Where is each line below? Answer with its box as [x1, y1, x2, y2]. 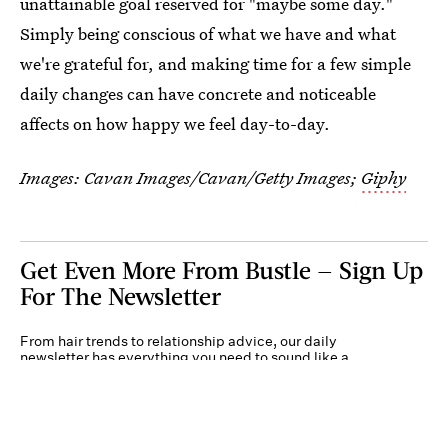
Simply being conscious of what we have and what [20, 22, 396, 46]
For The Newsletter [20, 281, 221, 311]
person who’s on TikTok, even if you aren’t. [20, 364, 296, 383]
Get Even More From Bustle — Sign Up [20, 255, 423, 285]
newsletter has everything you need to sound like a [20, 348, 349, 367]
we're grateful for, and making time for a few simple [20, 52, 411, 76]
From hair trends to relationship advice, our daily [20, 332, 337, 351]
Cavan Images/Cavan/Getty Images [84, 166, 351, 190]
